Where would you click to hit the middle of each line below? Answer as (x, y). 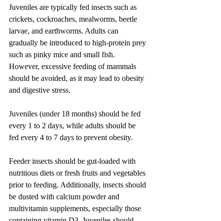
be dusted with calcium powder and (65, 196)
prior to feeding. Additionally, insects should (78, 184)
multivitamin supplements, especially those (76, 208)
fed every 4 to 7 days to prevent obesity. (71, 137)
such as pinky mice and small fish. (63, 54)
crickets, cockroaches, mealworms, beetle (74, 19)
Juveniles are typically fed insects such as (74, 7)
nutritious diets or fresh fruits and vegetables (78, 173)
